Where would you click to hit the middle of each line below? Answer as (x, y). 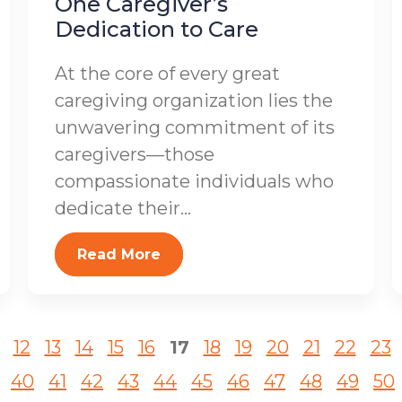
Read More (118, 254)
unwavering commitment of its (194, 127)
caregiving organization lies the (193, 100)
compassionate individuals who (194, 181)
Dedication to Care (156, 29)
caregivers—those (134, 154)
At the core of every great (167, 74)
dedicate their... (122, 208)
